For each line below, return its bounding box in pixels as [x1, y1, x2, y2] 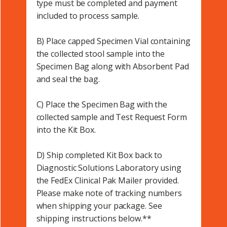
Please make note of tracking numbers [36, 187, 182, 199]
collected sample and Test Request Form [36, 111, 187, 123]
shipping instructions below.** [36, 213, 152, 224]
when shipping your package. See [36, 200, 162, 212]
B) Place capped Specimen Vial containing [36, 35, 191, 47]
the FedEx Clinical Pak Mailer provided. [36, 175, 179, 186]
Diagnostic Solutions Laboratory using [36, 162, 181, 174]
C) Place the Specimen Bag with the [36, 99, 168, 110]
